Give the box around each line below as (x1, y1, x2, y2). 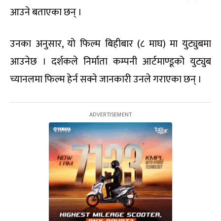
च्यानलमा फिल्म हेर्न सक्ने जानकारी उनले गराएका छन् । (10, 71, 202, 88)
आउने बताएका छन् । (10, 4, 82, 21)
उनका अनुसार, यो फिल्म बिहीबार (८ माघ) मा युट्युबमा (10, 36, 211, 52)
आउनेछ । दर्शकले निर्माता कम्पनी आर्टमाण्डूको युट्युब (10, 53, 211, 70)
